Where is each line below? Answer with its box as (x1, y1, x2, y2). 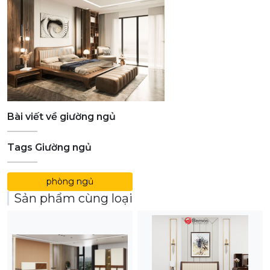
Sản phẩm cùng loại (14, 191, 133, 206)
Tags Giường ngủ (7, 142, 92, 153)
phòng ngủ (46, 176, 93, 187)
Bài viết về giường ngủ (7, 111, 116, 122)
